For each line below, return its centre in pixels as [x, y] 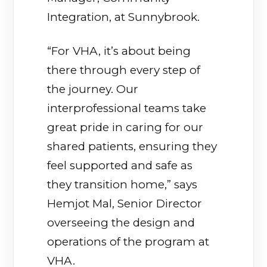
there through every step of [124, 70]
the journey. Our [93, 89]
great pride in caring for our [125, 127]
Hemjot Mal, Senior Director [125, 203]
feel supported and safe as [120, 165]
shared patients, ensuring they [132, 146]
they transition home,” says [122, 184]
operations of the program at [128, 241]
